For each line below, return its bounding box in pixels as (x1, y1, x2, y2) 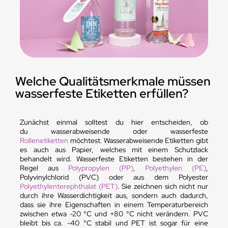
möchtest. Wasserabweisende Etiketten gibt (68, 135, 208, 145)
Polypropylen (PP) (68, 163, 133, 173)
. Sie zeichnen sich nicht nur (117, 181, 208, 191)
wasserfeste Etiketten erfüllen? (15, 85, 188, 101)
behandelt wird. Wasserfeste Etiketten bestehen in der (20, 154, 208, 163)
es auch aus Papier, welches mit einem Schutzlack (20, 145, 208, 154)
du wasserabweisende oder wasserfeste (20, 126, 208, 136)
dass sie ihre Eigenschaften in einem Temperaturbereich (20, 199, 208, 209)
